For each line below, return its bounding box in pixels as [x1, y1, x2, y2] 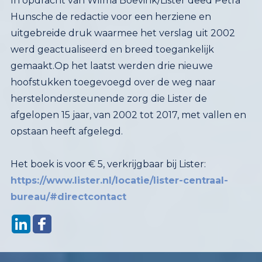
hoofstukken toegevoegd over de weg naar [10, 77, 216, 88]
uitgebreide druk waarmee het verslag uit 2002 [10, 27, 235, 39]
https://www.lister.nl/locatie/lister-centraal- [10, 175, 228, 187]
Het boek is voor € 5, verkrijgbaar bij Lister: [10, 158, 206, 170]
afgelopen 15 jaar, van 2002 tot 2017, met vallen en [10, 109, 246, 121]
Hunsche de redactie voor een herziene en [10, 11, 211, 23]
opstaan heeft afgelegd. [10, 126, 123, 137]
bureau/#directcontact [10, 191, 126, 203]
